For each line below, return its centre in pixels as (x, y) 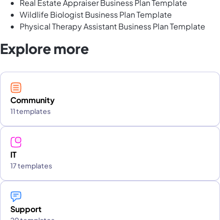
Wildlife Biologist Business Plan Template (96, 15)
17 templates (31, 166)
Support (26, 209)
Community (32, 100)
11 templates (30, 111)
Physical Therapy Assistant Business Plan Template (112, 27)
